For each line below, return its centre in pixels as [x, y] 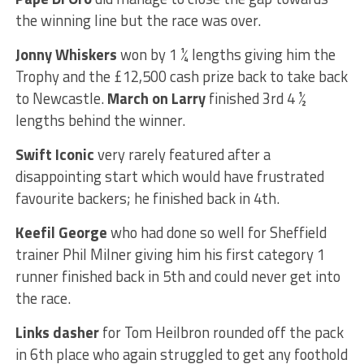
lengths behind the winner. [100, 120]
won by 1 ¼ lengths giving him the [226, 54]
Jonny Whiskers [66, 54]
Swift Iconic [54, 154]
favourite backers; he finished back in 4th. [147, 198]
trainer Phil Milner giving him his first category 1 [170, 254]
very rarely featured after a [182, 154]
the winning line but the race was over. [138, 20]
